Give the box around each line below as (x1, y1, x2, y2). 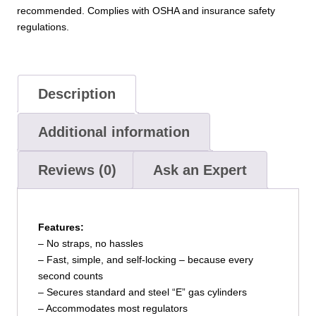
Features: (37, 221, 84, 233)
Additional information (37, 124, 190, 140)
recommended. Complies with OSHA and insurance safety (17, 4, 275, 16)
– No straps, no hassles (37, 238, 143, 250)
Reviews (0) (37, 162, 116, 178)
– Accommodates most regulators (37, 303, 188, 315)
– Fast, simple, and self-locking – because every (37, 254, 253, 266)
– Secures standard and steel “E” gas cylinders (37, 286, 247, 298)
